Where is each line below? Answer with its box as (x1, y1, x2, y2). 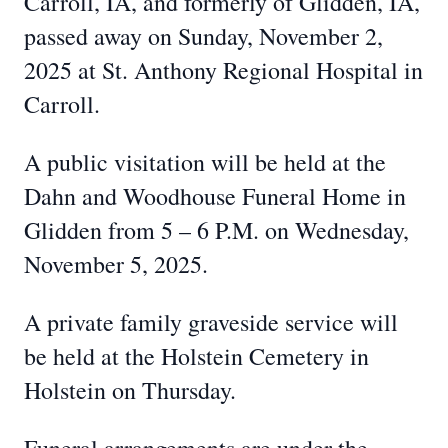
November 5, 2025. (24, 248, 208, 280)
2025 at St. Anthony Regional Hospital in (24, 54, 423, 86)
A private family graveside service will (24, 306, 398, 338)
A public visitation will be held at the (24, 146, 386, 178)
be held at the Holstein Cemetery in (24, 340, 369, 372)
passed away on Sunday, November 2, (24, 20, 383, 52)
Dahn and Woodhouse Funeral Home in (24, 180, 406, 212)
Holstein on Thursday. (24, 374, 236, 406)
